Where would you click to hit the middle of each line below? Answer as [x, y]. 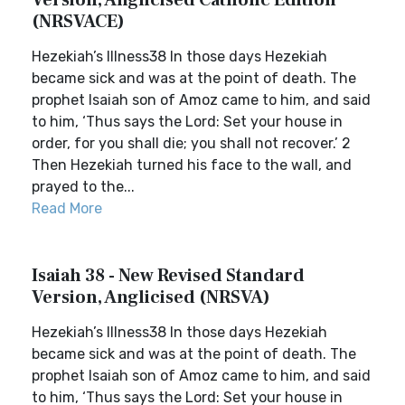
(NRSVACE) [78, 22]
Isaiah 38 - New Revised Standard [168, 276]
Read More [67, 208]
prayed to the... [83, 187]
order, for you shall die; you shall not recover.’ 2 [191, 143]
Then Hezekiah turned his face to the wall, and [192, 165]
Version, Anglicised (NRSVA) [151, 297]
